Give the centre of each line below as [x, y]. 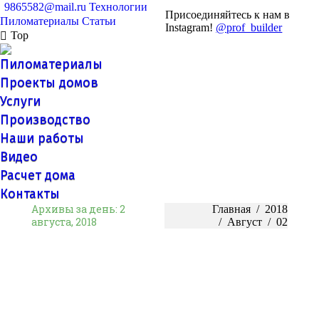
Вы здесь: [187, 209]
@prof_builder [249, 28]
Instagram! [191, 28]
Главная [231, 209]
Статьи [99, 21]
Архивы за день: [75, 209]
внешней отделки [97, 298]
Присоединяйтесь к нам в [228, 15]
